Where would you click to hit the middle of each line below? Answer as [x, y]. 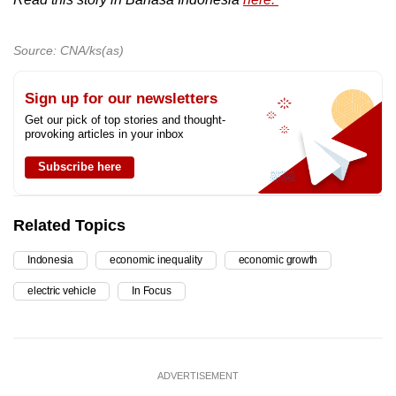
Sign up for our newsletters [121, 99]
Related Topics [69, 226]
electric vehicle [62, 291]
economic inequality [156, 260]
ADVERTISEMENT [198, 376]
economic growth [278, 260]
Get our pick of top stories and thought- [125, 120]
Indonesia [50, 260]
